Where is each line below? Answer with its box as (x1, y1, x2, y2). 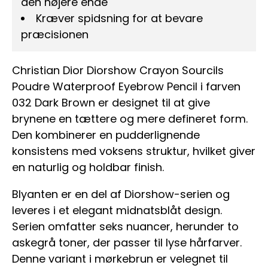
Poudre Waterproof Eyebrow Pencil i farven (12, 79, 240, 95)
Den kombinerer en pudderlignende (12, 127, 200, 143)
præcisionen (21, 27, 89, 42)
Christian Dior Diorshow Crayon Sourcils (12, 63, 224, 78)
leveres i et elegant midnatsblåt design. (12, 203, 222, 218)
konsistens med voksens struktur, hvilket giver (12, 144, 255, 159)
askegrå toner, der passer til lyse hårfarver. (12, 235, 242, 251)
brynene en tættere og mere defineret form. (12, 111, 248, 127)
